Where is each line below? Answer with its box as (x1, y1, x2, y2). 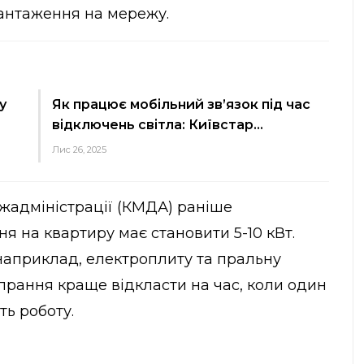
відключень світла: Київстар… (52, 116, 264, 132)
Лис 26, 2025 (52, 143, 107, 155)
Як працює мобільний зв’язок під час (52, 96, 311, 112)
